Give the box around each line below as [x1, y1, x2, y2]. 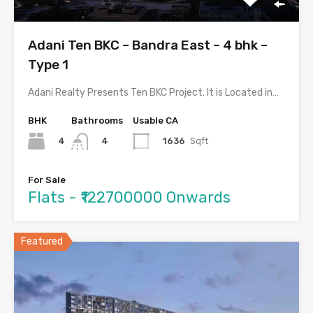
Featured [21, 235, 63, 247]
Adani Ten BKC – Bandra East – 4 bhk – [28, 37, 268, 54]
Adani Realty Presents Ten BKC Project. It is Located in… [28, 87, 279, 99]
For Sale [28, 174, 66, 185]
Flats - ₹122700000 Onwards [28, 187, 231, 207]
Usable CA [133, 115, 178, 126]
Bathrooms [71, 115, 123, 126]
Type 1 [28, 57, 68, 73]
